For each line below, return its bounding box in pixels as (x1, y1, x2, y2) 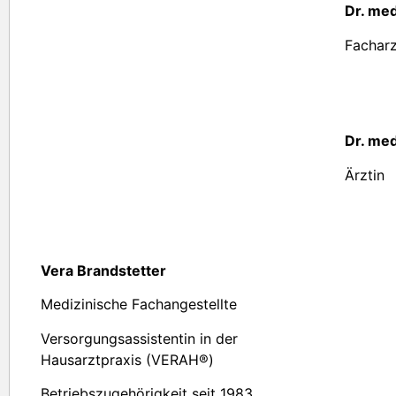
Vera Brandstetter (41, 261, 166, 279)
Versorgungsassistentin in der (41, 329, 238, 347)
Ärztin (344, 165, 385, 184)
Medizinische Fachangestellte (41, 295, 237, 314)
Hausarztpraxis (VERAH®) (41, 350, 214, 369)
